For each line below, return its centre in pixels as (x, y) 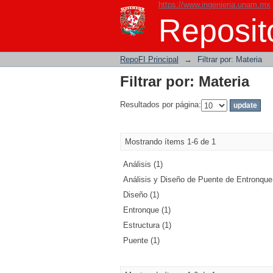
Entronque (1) (147, 210)
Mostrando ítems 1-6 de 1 (170, 142)
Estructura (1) (147, 225)
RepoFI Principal (149, 59)
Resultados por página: (161, 105)
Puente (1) (141, 240)
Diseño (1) (141, 195)
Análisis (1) (143, 164)
